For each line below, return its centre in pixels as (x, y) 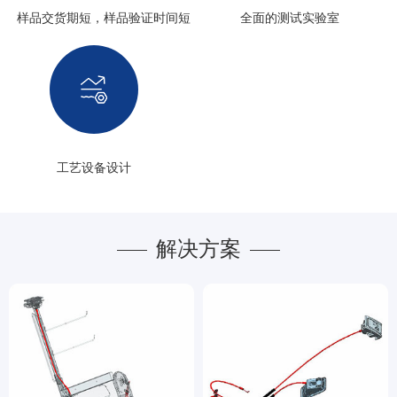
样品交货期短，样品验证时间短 (104, 18)
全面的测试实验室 (289, 18)
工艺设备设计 (94, 167)
